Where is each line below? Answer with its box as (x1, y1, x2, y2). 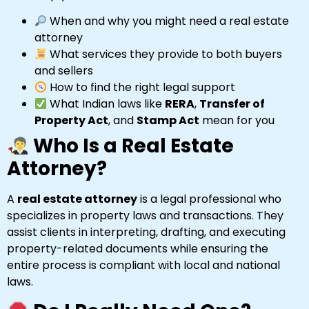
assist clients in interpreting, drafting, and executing (7, 224, 286, 241)
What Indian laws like (47, 96, 166, 112)
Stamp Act (137, 112, 199, 129)
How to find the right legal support (47, 79, 236, 96)
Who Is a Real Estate (28, 132, 234, 160)
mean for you (199, 112, 275, 129)
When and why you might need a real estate (47, 13, 290, 30)
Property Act (34, 112, 108, 129)
